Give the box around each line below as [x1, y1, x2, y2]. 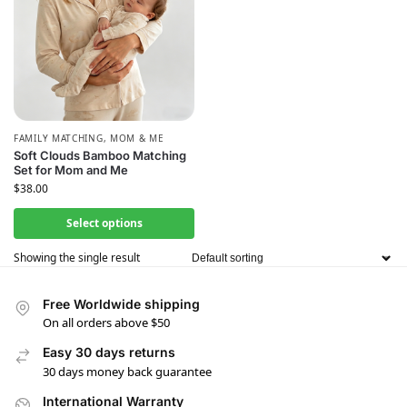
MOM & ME [109, 131, 164, 144]
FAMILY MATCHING [14, 131, 104, 144]
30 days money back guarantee [43, 362, 212, 380]
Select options [65, 214, 143, 231]
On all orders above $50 [43, 314, 170, 332]
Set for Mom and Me [14, 162, 128, 177]
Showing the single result [14, 249, 140, 265]
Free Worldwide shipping [43, 295, 200, 312]
